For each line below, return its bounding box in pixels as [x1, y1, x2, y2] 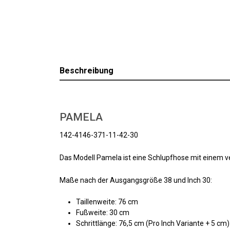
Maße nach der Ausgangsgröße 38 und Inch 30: [60, 176, 212, 185]
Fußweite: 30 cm [76, 208, 129, 217]
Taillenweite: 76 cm [76, 198, 138, 206]
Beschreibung [60, 66, 113, 76]
